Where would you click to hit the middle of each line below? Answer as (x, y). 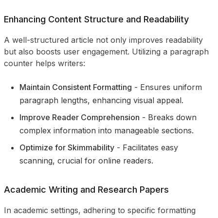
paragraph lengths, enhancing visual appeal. (101, 100)
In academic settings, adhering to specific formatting (100, 210)
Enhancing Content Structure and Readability (96, 19)
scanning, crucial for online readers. (86, 161)
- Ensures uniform (168, 87)
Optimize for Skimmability (67, 147)
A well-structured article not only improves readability (103, 40)
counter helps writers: (45, 63)
